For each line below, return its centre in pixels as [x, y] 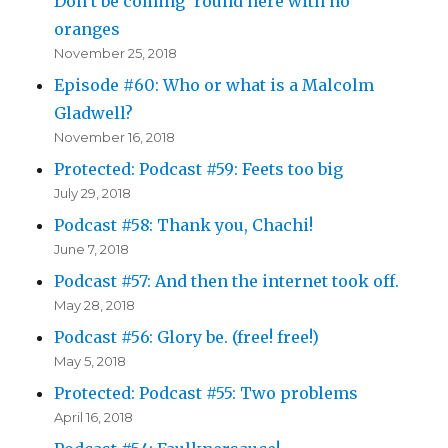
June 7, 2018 [92, 249]
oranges [87, 29]
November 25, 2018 [116, 53]
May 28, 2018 [95, 305]
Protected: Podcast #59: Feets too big [199, 169]
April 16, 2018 [94, 417]
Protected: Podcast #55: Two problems [206, 393]
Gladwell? [94, 113]
